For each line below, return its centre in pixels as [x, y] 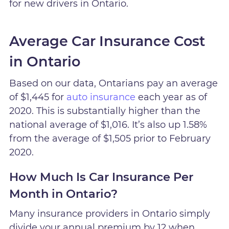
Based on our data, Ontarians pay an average [114, 84]
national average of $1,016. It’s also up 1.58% [108, 125]
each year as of [171, 97]
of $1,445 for [38, 97]
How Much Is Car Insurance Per [101, 177]
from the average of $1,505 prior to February [110, 139]
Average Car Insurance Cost [107, 41]
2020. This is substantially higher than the [105, 111]
